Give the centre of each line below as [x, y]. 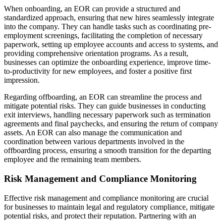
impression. [22, 80]
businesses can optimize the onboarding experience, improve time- [107, 62]
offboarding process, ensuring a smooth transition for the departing [108, 151]
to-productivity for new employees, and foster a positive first [98, 71]
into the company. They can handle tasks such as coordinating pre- [108, 27]
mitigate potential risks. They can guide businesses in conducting [105, 106]
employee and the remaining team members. [74, 160]
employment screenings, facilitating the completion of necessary [103, 36]
